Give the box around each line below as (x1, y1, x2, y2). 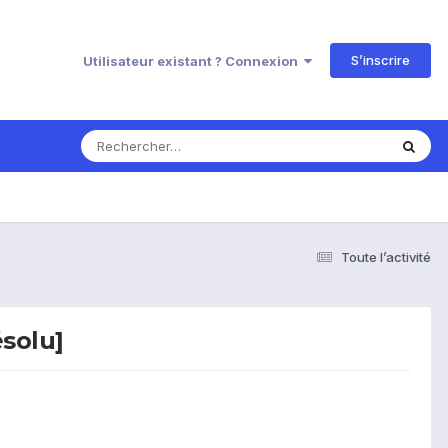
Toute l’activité (341, 249, 431, 266)
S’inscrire (351, 51, 410, 68)
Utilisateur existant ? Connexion (83, 52, 304, 69)
